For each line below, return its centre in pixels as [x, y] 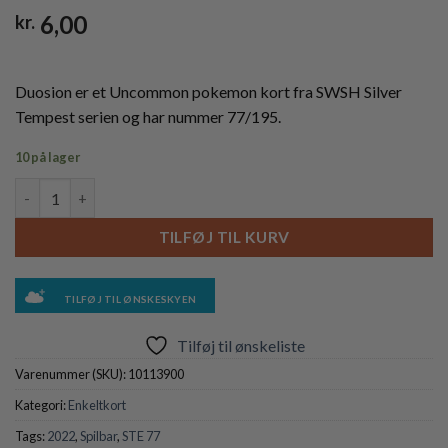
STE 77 [141, 436]
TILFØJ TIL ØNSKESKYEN [130, 299]
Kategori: [41, 405]
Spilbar [98, 436]
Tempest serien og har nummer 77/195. [148, 116]
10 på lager [47, 157]
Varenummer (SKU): [71, 374]
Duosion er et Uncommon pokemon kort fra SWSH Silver [208, 91]
